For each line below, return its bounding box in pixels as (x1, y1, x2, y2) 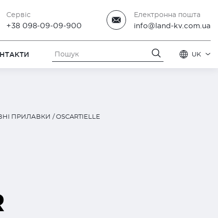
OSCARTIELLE (56, 114, 100, 120)
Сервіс (6, 11, 31, 18)
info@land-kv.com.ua (133, 21, 211, 30)
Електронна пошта (133, 11, 200, 18)
